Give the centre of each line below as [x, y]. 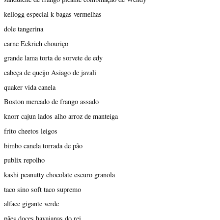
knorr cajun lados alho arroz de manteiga [61, 116]
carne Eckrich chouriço [36, 43]
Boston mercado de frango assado [51, 102]
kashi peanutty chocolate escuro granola [59, 174]
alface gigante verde [31, 204]
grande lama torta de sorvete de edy [53, 58]
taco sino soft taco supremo [42, 189]
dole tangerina [24, 28]
